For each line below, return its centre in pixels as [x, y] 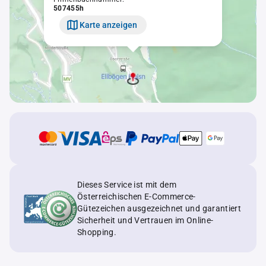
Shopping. [97, 232]
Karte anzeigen [108, 25]
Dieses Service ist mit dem [127, 185]
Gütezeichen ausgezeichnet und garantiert [159, 208]
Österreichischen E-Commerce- [137, 197]
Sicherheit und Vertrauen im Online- [145, 220]
